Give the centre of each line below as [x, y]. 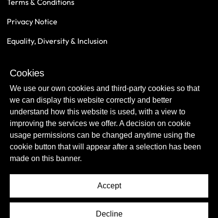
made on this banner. [46, 158]
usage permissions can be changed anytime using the [102, 135]
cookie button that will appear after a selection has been [105, 147]
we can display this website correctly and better [91, 100]
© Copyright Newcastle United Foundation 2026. [91, 210]
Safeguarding [30, 60]
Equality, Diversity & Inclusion [57, 41]
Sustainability [30, 80]
